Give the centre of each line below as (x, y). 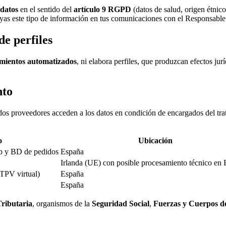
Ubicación (155, 141)
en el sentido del (47, 9)
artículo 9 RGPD (102, 9)
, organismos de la (61, 204)
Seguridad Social (121, 204)
